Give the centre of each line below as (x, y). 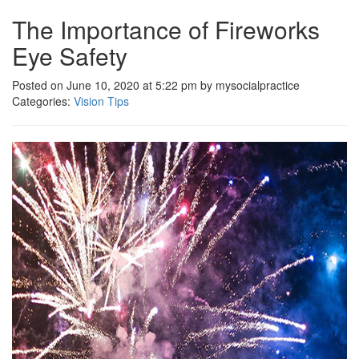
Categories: (43, 101)
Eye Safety (70, 56)
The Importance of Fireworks (166, 29)
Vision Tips (101, 101)
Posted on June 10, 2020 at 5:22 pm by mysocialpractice (156, 85)
